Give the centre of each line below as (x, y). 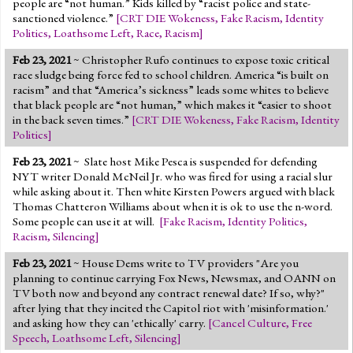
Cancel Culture (249, 323)
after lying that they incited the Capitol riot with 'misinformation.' (171, 308)
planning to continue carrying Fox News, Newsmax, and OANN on (174, 278)
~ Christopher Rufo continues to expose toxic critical (200, 59)
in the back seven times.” (72, 119)
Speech (30, 338)
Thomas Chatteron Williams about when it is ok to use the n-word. (173, 206)
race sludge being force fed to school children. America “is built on (171, 74)
